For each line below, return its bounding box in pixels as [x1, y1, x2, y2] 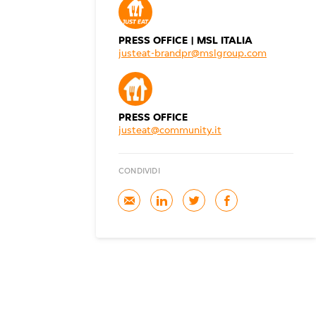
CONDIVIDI [119, 167, 160, 176]
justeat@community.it [119, 126, 221, 136]
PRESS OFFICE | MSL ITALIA [119, 36, 253, 47]
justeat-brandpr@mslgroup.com [119, 49, 267, 59]
